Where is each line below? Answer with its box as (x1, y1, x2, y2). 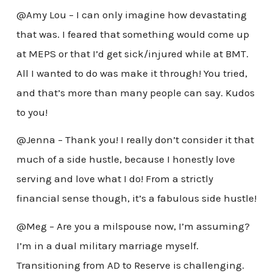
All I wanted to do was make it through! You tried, (16, 66, 247, 79)
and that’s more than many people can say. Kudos (16, 86, 255, 99)
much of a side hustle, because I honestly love (16, 153, 235, 166)
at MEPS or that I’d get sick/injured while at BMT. (16, 47, 249, 60)
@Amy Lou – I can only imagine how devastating (16, 8, 247, 21)
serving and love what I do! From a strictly (16, 172, 213, 185)
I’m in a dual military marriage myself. (16, 239, 199, 252)
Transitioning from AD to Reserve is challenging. (16, 259, 244, 272)
